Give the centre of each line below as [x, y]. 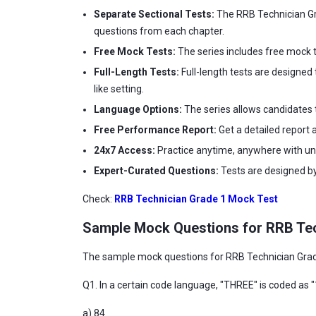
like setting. [119, 89]
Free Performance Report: [155, 130]
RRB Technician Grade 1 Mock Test [195, 199]
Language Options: [138, 109]
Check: [97, 199]
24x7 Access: [124, 150]
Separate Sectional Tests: [154, 14]
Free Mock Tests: [135, 51]
